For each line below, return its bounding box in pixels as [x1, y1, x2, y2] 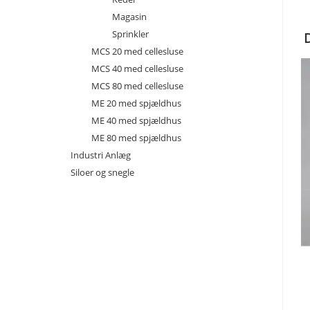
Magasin [112, 10, 147, 23]
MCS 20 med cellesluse [91, 45, 183, 57]
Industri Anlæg [71, 149, 131, 161]
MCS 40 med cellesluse [91, 62, 183, 75]
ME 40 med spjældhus [91, 114, 181, 127]
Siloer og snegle [71, 166, 134, 179]
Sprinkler [112, 28, 149, 40]
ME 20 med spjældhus [91, 97, 181, 109]
